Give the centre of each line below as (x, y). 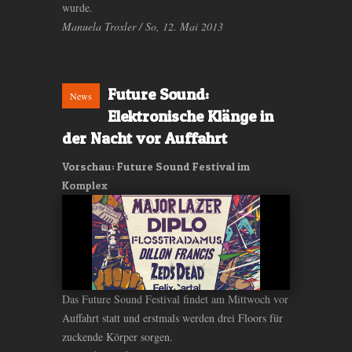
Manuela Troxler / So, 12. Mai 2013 (143, 26)
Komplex (85, 185)
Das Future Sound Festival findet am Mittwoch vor (175, 299)
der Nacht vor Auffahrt (145, 138)
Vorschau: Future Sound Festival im (156, 166)
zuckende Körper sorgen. (117, 336)
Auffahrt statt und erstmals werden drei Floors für (172, 317)
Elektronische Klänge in (191, 116)
